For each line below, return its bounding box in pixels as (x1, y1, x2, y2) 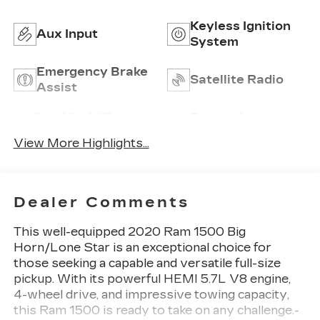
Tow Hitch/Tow (32, 111, 129, 125)
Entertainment (190, 111, 284, 125)
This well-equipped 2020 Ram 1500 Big (13, 224, 246, 239)
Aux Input (36, 27, 98, 41)
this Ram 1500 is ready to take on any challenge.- (13, 303, 299, 317)
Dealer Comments (13, 193, 189, 211)
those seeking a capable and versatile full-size (13, 256, 281, 270)
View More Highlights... (13, 136, 149, 150)
